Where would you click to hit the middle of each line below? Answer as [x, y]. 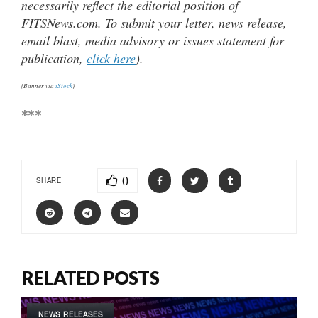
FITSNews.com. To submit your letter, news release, [154, 22]
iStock [64, 85]
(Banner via [38, 85]
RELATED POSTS [90, 277]
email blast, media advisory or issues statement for [153, 40]
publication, [54, 58]
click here [111, 58]
